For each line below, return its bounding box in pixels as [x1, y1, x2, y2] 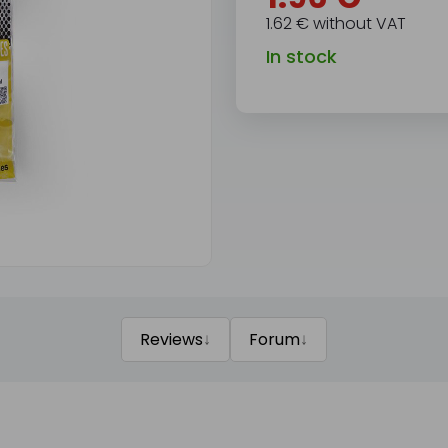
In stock [265, 44, 337, 69]
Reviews [139, 328, 203, 351]
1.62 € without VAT [265, 12, 406, 35]
